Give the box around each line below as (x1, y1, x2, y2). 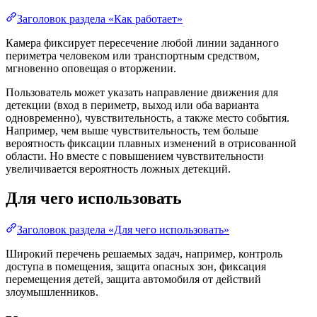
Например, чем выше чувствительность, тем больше (6, 124, 258, 137)
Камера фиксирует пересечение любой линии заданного (6, 36, 279, 49)
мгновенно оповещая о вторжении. (6, 62, 176, 74)
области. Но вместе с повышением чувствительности (6, 149, 264, 162)
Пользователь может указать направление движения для (6, 86, 278, 98)
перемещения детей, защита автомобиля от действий (6, 273, 261, 286)
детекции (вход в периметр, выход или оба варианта (6, 98, 259, 111)
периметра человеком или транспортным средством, (6, 49, 260, 62)
